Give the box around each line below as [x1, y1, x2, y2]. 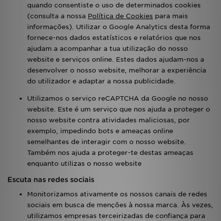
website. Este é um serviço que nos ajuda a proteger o [27, 106, 210, 113]
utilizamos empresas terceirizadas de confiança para [27, 212, 205, 220]
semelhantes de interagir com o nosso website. [27, 138, 186, 146]
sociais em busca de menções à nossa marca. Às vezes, [27, 201, 213, 209]
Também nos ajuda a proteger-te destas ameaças [27, 149, 193, 156]
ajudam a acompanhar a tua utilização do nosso [27, 45, 188, 52]
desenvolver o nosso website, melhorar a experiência [27, 67, 206, 74]
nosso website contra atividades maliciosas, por [27, 116, 190, 124]
